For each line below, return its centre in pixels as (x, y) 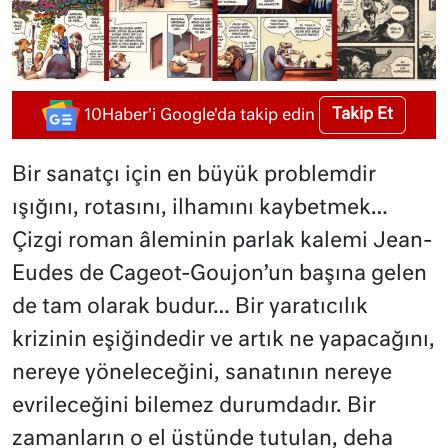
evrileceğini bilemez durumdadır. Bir (194, 407)
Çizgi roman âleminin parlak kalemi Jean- (222, 242)
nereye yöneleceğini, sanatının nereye (202, 374)
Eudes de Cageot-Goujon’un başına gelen (219, 275)
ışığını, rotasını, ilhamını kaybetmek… (200, 209)
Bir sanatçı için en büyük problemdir (194, 176)
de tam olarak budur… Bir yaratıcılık (190, 308)
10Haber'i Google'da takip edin (199, 115)
